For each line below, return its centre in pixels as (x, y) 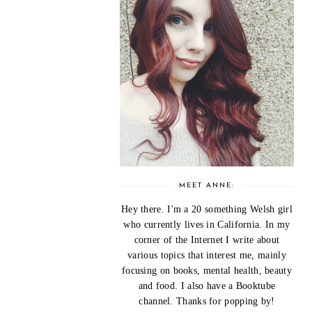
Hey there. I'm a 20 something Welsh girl (206, 209)
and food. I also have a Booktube (207, 286)
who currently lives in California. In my (207, 225)
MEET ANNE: (207, 186)
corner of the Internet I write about (207, 240)
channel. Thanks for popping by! (207, 301)
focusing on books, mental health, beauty (206, 271)
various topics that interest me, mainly (207, 255)
